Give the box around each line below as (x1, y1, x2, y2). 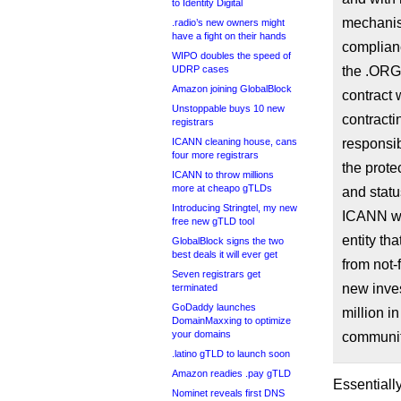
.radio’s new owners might (172, 17, 285, 28)
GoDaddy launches (172, 302, 256, 312)
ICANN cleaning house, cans (172, 136, 297, 147)
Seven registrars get (172, 269, 260, 279)
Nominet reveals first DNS (172, 388, 285, 398)
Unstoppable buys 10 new (172, 103, 285, 114)
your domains (172, 328, 231, 339)
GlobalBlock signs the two (172, 235, 284, 246)
